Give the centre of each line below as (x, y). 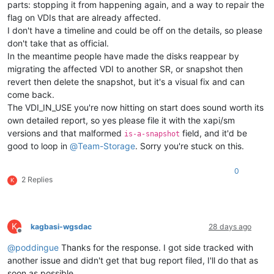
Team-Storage (106, 146)
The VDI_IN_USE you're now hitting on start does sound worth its (135, 107)
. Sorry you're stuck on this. (190, 146)
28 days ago (230, 226)
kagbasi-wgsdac (61, 226)
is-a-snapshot (152, 134)
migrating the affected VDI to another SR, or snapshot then (125, 68)
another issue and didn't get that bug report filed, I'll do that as (133, 260)
